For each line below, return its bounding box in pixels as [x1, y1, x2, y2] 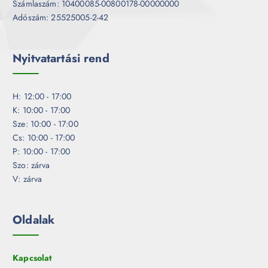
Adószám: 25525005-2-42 [13, 11, 109, 24]
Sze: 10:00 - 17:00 [13, 118, 78, 130]
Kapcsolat [13, 251, 52, 264]
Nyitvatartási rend [13, 50, 109, 67]
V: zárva [13, 173, 42, 185]
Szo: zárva [13, 159, 50, 171]
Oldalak [13, 211, 55, 229]
